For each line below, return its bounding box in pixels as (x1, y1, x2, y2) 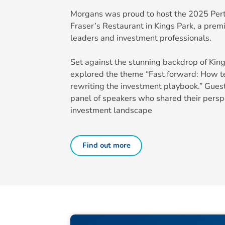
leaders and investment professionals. (70, 32, 212, 44)
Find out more (82, 140, 131, 151)
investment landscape (70, 104, 153, 117)
